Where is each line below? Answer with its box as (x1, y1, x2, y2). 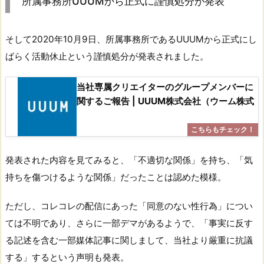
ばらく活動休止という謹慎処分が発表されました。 (5, 51, 209, 62)
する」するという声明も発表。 (5, 251, 129, 263)
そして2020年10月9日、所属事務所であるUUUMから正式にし (5, 34, 257, 45)
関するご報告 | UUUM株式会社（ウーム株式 (77, 95, 254, 107)
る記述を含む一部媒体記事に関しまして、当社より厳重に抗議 (5, 234, 253, 246)
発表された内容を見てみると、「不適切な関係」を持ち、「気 (5, 154, 253, 166)
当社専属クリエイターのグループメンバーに (77, 81, 253, 93)
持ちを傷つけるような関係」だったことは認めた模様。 (5, 171, 226, 183)
